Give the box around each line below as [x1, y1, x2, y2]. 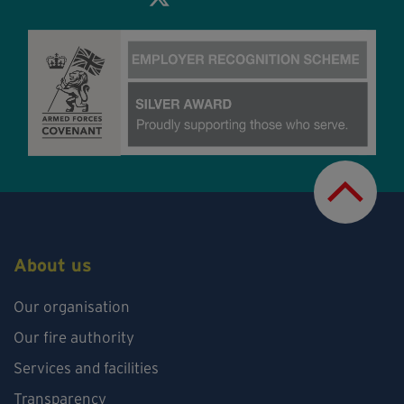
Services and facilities [14, 359, 159, 376]
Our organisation [14, 298, 130, 315]
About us [14, 254, 92, 275]
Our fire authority [14, 328, 134, 345]
